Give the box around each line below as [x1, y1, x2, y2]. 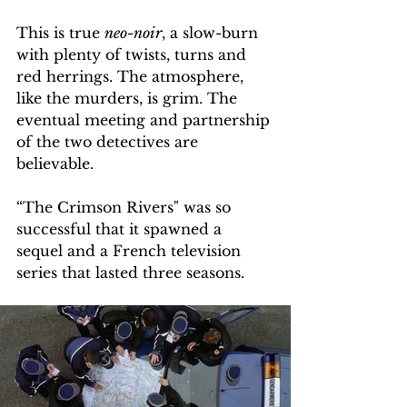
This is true [16, 24, 104, 43]
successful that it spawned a [16, 220, 226, 239]
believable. [16, 154, 103, 174]
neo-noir [104, 24, 162, 43]
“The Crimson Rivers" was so [16, 198, 235, 217]
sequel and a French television [16, 242, 245, 261]
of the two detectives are [16, 133, 203, 152]
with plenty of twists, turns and [16, 45, 251, 65]
